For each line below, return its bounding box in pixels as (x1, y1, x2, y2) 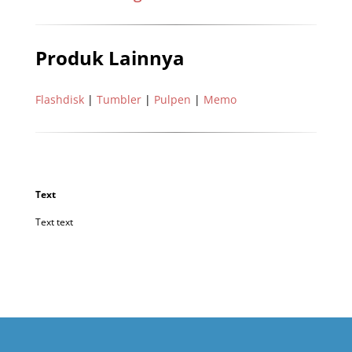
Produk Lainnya (35, 44, 185, 71)
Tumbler (96, 91, 141, 107)
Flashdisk (35, 91, 84, 107)
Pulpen (153, 91, 191, 107)
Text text (35, 214, 73, 229)
